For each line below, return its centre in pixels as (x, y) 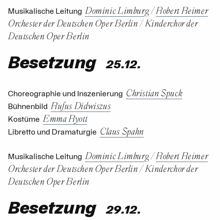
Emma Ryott (65, 118)
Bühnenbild (28, 106)
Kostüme (24, 119)
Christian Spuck (154, 92)
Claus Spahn (122, 131)
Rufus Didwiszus (81, 105)
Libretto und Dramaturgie (52, 132)
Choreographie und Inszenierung (65, 94)
